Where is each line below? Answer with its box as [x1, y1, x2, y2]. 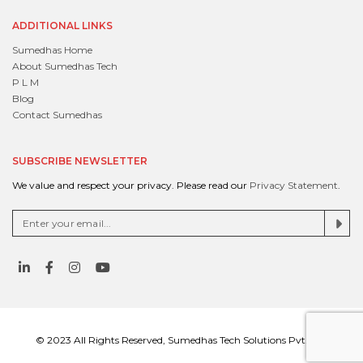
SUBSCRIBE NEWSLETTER [12, 155, 147, 168]
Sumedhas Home [12, 44, 92, 57]
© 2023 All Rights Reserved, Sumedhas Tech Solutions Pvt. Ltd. [35, 334, 328, 347]
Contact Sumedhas [12, 109, 102, 122]
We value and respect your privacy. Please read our [12, 179, 250, 192]
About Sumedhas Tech [12, 60, 117, 73]
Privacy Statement [250, 179, 338, 192]
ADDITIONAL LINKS [12, 19, 113, 32]
